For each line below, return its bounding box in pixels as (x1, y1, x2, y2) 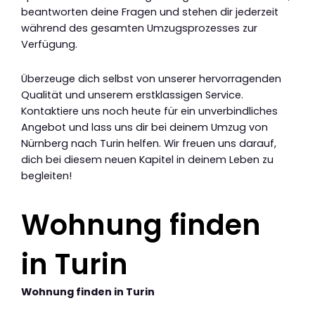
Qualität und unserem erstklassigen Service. (21, 87, 243, 102)
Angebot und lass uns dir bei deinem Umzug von (21, 120, 268, 134)
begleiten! (21, 168, 72, 183)
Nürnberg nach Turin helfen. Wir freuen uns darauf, (21, 136, 276, 150)
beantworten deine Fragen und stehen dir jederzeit (21, 5, 278, 20)
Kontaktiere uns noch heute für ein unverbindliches (21, 103, 278, 118)
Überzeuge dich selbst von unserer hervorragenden (21, 71, 281, 86)
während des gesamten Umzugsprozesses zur (21, 21, 257, 36)
